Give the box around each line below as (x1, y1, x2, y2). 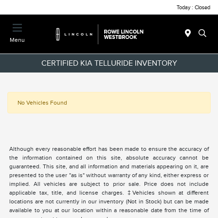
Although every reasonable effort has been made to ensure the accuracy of (9, 145, 209, 153)
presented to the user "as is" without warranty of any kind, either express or (9, 172, 209, 179)
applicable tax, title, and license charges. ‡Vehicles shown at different (9, 189, 209, 197)
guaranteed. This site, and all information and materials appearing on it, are (9, 163, 209, 170)
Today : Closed (177, 4, 210, 10)
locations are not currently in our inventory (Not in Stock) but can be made (9, 198, 209, 205)
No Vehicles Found (18, 99, 67, 107)
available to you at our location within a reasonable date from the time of (9, 207, 209, 214)
